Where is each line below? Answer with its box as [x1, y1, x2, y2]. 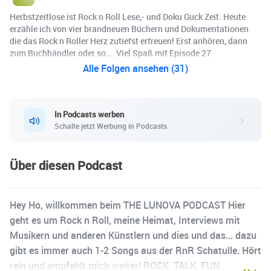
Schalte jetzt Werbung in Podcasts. [54, 120, 169, 131]
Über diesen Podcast [10, 157, 122, 174]
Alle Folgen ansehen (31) [83, 62, 188, 76]
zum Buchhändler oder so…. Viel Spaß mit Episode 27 [10, 47, 211, 59]
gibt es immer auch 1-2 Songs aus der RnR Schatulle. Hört [10, 244, 261, 258]
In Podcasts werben [54, 108, 124, 120]
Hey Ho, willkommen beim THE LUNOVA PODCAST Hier [10, 198, 246, 212]
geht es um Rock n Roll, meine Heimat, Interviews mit [10, 214, 240, 227]
